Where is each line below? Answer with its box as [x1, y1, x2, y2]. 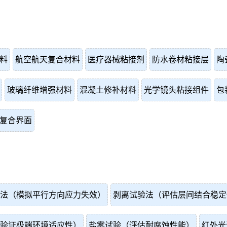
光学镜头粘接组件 [144, 86, 209, 94]
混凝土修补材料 [80, 86, 136, 94]
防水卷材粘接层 [152, 55, 209, 64]
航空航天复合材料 [15, 55, 80, 64]
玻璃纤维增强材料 [7, 86, 72, 94]
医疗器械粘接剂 [88, 55, 144, 64]
